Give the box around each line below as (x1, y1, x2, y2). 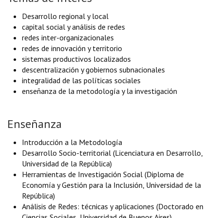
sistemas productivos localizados (22, 54, 131, 64)
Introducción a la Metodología (22, 137, 122, 147)
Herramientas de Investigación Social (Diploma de (22, 169, 184, 179)
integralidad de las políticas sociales (22, 75, 141, 85)
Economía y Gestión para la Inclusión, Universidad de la (22, 180, 201, 190)
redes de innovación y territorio (22, 43, 122, 53)
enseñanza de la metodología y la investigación (22, 86, 177, 96)
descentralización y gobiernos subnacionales (22, 65, 165, 74)
